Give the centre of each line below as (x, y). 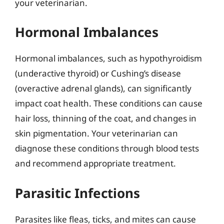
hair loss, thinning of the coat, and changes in (106, 118)
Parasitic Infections (77, 193)
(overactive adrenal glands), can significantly (103, 88)
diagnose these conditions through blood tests (107, 148)
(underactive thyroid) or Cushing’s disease (98, 73)
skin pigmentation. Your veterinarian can (96, 133)
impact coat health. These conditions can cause (109, 103)
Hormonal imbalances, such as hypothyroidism (108, 58)
